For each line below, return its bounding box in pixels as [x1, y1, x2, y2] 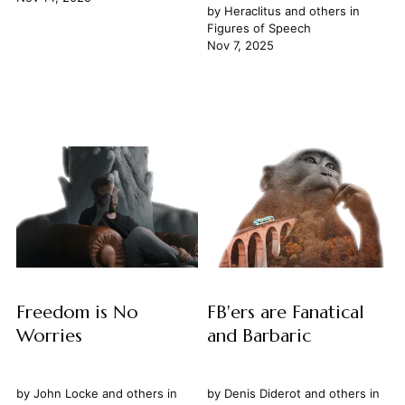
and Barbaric [206, 325, 311, 348]
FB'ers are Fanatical [206, 301, 364, 325]
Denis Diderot [223, 385, 301, 400]
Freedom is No [15, 301, 138, 325]
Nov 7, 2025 [206, 38, 274, 53]
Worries [15, 325, 82, 348]
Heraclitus [223, 4, 281, 19]
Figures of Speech [206, 21, 311, 36]
